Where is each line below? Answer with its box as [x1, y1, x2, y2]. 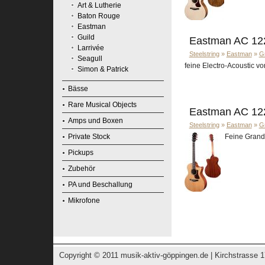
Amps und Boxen [68, 117, 124, 125]
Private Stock [68, 132, 111, 141]
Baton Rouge [77, 12, 120, 20]
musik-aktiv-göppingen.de [121, 251, 208, 260]
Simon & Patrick [77, 65, 128, 73]
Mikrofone [68, 196, 101, 205]
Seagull [77, 54, 102, 63]
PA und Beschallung [68, 180, 133, 189]
